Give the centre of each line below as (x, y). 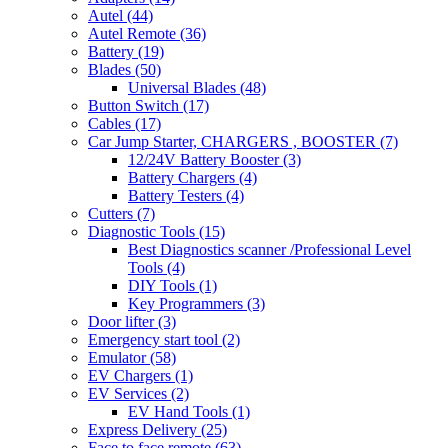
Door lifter (123, 321)
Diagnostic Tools (143, 231)
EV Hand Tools (180, 411)
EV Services (129, 393)
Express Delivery (144, 429)
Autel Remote (134, 33)
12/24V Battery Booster (205, 159)
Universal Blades (184, 87)
